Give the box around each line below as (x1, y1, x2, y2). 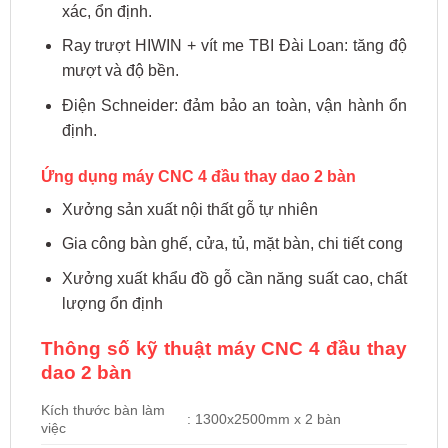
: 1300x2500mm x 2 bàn (186, 411, 341, 428)
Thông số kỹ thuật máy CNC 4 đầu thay (40, 337, 408, 359)
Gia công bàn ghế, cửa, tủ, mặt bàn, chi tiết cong (61, 235, 403, 253)
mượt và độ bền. (61, 62, 179, 80)
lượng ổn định (61, 294, 163, 312)
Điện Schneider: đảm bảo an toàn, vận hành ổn (61, 96, 408, 114)
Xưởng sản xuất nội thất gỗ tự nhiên (61, 200, 318, 218)
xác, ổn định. (61, 2, 152, 20)
